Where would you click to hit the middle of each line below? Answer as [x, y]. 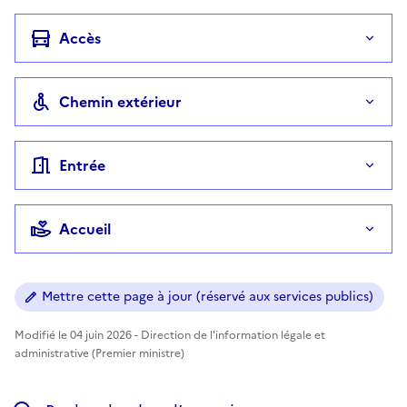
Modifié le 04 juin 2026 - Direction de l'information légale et [170, 335]
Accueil [85, 228]
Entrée [82, 165]
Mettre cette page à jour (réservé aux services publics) [208, 296]
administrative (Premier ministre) [99, 353]
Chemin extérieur [120, 101]
